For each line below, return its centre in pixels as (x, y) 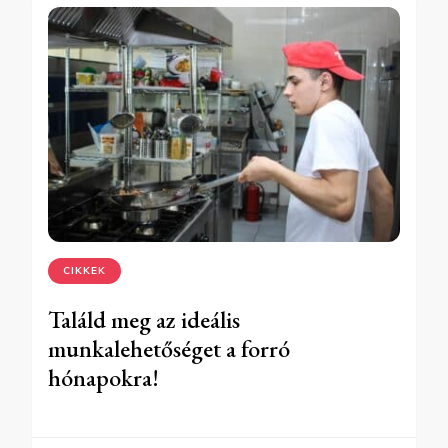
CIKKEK (84, 270)
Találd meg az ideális (144, 319)
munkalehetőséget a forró (169, 348)
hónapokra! (103, 377)
